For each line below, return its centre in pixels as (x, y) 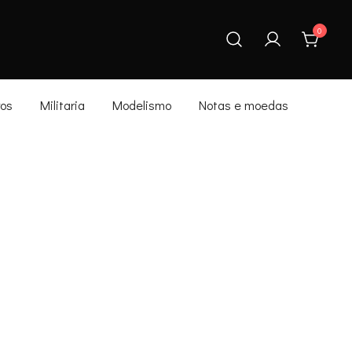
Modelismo (142, 105)
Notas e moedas (244, 105)
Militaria (62, 105)
